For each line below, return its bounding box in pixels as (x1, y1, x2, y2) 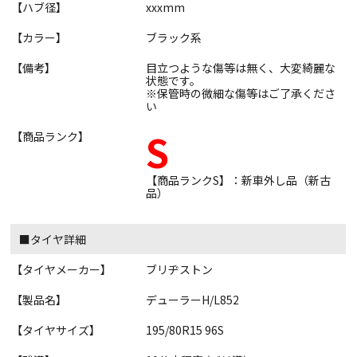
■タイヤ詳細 (19, 230, 87, 247)
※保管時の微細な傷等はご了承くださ (146, 84, 335, 101)
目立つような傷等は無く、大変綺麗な (146, 59, 335, 76)
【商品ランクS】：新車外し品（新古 (146, 171, 331, 188)
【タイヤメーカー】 (11, 261, 112, 277)
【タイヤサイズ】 (11, 321, 101, 338)
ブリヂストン (146, 261, 213, 277)
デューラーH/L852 (146, 291, 239, 308)
